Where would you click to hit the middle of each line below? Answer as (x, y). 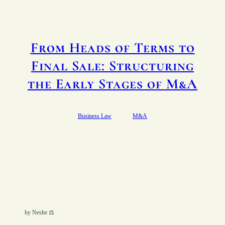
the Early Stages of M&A (113, 84)
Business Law (95, 116)
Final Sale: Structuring (113, 66)
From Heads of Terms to (113, 48)
